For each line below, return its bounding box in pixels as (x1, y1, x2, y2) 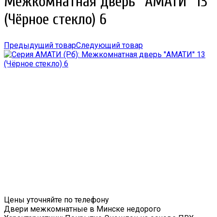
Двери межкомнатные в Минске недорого (4, 204, 161, 214)
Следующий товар (76, 41, 143, 50)
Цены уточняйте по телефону (4, 195, 109, 205)
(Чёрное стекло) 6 (4, 10, 107, 28)
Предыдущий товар (4, 41, 76, 50)
